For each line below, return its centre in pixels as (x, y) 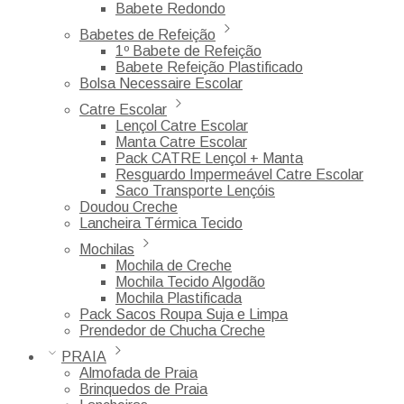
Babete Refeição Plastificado (209, 67)
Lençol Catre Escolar (182, 125)
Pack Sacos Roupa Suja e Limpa (184, 314)
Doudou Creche (129, 207)
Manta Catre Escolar (181, 142)
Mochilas (107, 249)
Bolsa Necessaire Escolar (161, 83)
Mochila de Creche (174, 265)
